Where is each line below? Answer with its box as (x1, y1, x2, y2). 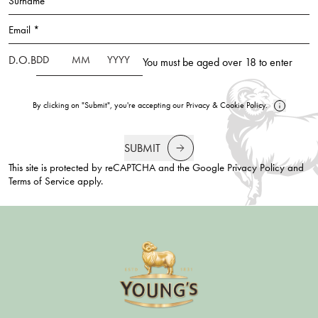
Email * (9, 22, 40, 37)
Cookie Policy (219, 99, 265, 111)
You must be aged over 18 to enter (143, 54, 292, 70)
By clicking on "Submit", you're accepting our (32, 99, 184, 111)
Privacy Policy (227, 160, 285, 175)
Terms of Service (9, 174, 75, 189)
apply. (75, 174, 103, 189)
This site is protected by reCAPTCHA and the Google (9, 160, 227, 175)
